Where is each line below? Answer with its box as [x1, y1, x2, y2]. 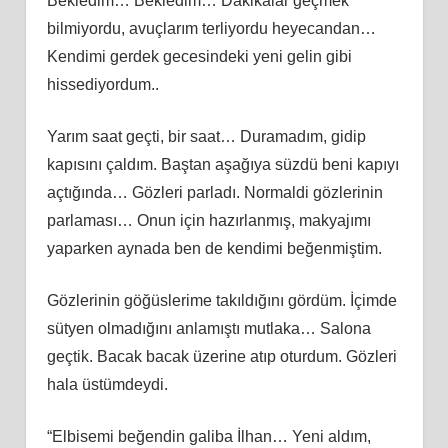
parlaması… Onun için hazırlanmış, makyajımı [46, 211, 371, 229]
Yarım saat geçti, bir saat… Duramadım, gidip [46, 127, 366, 145]
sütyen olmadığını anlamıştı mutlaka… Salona [46, 319, 371, 337]
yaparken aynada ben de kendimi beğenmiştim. [46, 239, 382, 257]
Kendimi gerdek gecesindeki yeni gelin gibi [46, 47, 352, 65]
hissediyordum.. [46, 75, 159, 93]
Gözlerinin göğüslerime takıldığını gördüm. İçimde [46, 291, 397, 309]
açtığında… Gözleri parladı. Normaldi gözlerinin [46, 183, 383, 201]
